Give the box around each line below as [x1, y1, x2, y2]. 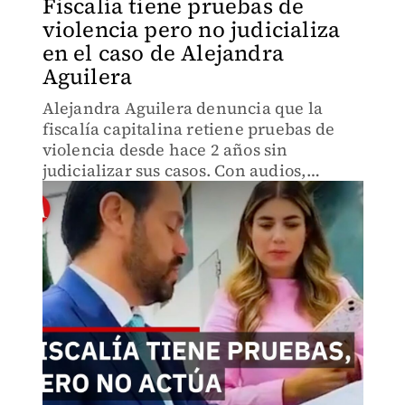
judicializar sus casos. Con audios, [42, 159, 306, 182]
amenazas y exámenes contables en [42, 180, 323, 202]
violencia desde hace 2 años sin [42, 138, 288, 161]
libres [42, 242, 88, 265]
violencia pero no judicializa [42, 14, 341, 44]
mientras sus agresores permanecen [42, 221, 326, 244]
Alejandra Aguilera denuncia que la [42, 97, 324, 119]
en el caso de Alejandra [42, 38, 285, 68]
